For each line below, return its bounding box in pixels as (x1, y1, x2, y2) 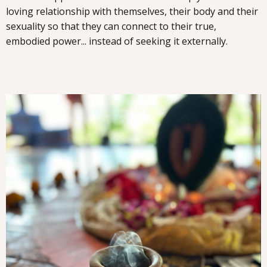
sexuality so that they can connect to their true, (6, 20, 216, 33)
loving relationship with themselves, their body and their (6, 5, 258, 18)
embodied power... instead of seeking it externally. (6, 35, 228, 48)
